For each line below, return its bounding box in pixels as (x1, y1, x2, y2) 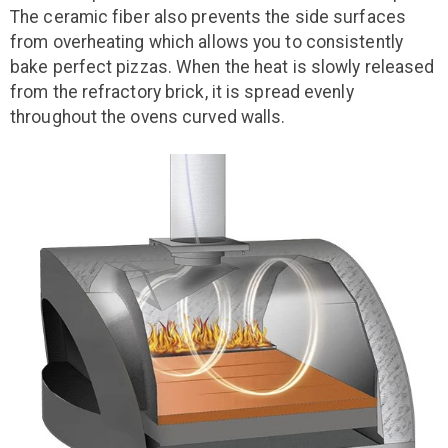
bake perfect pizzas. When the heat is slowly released (10, 56, 435, 77)
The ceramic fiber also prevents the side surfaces (10, 6, 406, 27)
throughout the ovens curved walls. (10, 106, 290, 127)
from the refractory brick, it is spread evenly (10, 81, 354, 102)
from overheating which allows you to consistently (10, 31, 403, 52)
